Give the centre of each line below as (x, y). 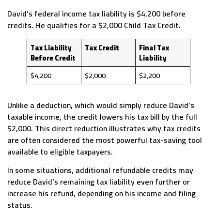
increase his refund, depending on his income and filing (101, 194)
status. (20, 205)
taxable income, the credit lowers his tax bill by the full (102, 116)
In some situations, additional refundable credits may (100, 170)
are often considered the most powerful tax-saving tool (105, 140)
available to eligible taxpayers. (60, 151)
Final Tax (154, 47)
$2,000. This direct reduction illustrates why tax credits (104, 128)
